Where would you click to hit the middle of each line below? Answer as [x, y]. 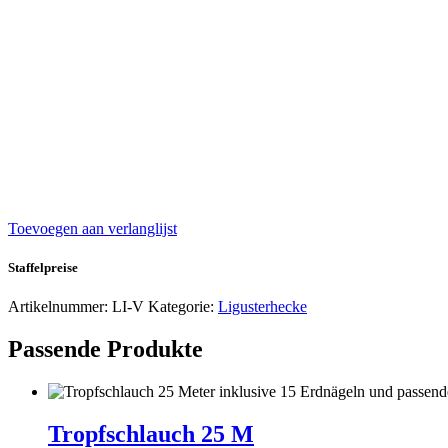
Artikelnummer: [60, 307]
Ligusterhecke [262, 307]
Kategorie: [183, 307]
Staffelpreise [43, 268]
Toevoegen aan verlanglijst [92, 229]
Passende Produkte [105, 349]
